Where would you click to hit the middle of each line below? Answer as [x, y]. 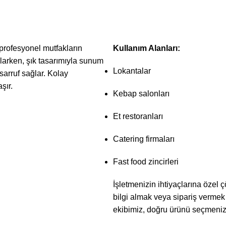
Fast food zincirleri [146, 162]
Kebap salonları [141, 94]
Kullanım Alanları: [147, 48]
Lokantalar [132, 71]
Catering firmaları [144, 139]
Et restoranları [138, 117]
